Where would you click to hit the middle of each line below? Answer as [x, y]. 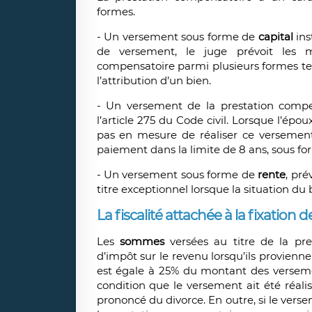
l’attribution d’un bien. [154, 81]
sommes [139, 242]
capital [277, 37]
